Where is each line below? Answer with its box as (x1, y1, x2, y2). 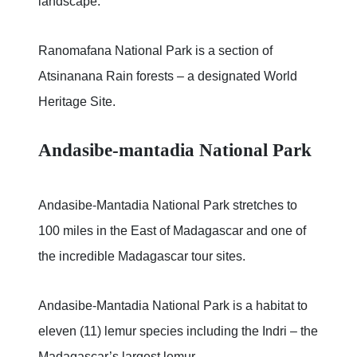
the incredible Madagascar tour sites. (38, 249, 245, 264)
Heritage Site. (38, 95, 116, 109)
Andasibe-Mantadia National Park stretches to (38, 198, 297, 213)
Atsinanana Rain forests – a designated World (38, 69, 297, 84)
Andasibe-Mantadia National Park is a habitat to (38, 299, 308, 313)
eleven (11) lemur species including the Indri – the (38, 324, 318, 339)
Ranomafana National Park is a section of (38, 44, 273, 58)
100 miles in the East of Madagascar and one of (38, 224, 306, 238)
